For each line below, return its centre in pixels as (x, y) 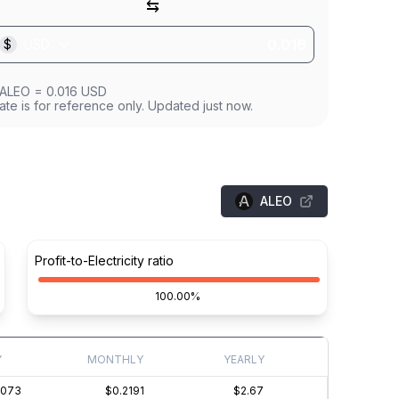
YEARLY (244, 359)
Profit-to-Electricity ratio (104, 260)
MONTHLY (115, 359)
